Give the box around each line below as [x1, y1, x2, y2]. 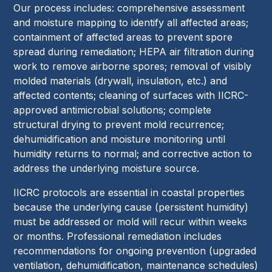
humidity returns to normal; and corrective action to [13, 148, 253, 160]
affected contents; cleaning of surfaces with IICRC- [13, 89, 249, 102]
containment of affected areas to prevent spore [13, 31, 233, 44]
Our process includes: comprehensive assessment [13, 2, 245, 15]
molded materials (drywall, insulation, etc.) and [13, 75, 228, 87]
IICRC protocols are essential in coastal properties [13, 186, 245, 199]
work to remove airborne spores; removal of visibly [13, 60, 252, 73]
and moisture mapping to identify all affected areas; [13, 16, 249, 29]
